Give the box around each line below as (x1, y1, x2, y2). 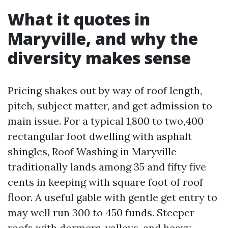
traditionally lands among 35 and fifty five (8, 160, 206, 173)
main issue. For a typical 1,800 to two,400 (8, 115, 204, 127)
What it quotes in (8, 8, 150, 30)
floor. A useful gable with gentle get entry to (8, 191, 217, 204)
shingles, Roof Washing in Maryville (8, 145, 177, 158)
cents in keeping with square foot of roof (8, 176, 203, 188)
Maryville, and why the (8, 27, 198, 49)
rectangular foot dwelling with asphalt (8, 130, 192, 142)
